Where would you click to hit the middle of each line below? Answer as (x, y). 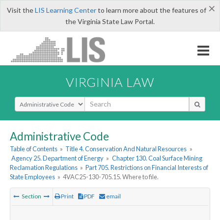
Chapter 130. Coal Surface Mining (157, 158)
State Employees (32, 177)
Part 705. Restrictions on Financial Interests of (147, 168)
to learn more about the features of (151, 10)
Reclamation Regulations (44, 168)
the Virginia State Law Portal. (110, 21)
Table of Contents (34, 149)
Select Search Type (44, 101)
